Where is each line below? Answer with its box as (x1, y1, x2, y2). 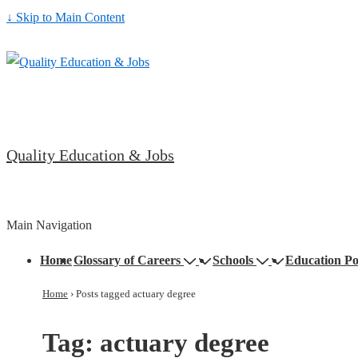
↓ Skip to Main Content (6, 10, 125, 24)
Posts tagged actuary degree (76, 288, 196, 300)
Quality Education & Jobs (6, 146, 174, 164)
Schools (213, 253, 253, 267)
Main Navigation (6, 218, 92, 232)
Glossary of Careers (74, 253, 181, 267)
